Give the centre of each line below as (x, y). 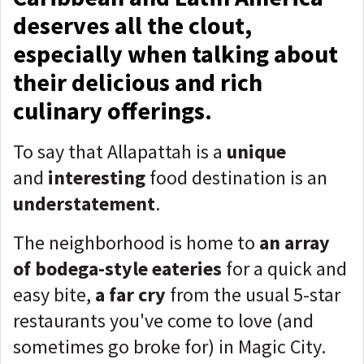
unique (256, 152)
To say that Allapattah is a (120, 152)
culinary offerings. (115, 110)
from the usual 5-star (253, 295)
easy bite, (54, 295)
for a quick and (284, 269)
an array (292, 243)
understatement (84, 204)
